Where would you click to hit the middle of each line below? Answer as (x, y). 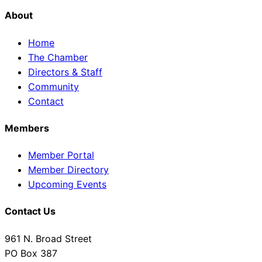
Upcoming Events (67, 185)
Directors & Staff (65, 72)
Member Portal (61, 155)
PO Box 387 (31, 253)
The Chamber (58, 57)
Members (27, 128)
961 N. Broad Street (48, 238)
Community (54, 86)
